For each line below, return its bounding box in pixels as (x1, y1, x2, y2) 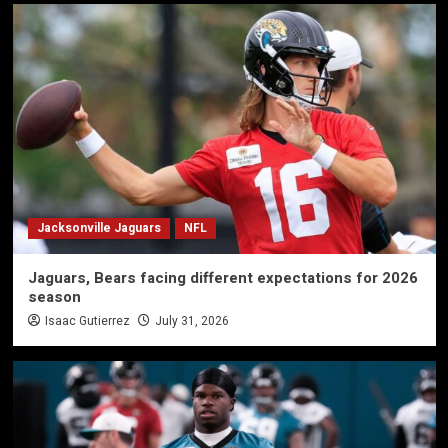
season (27, 286, 81, 309)
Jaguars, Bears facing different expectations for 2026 (27, 267, 418, 290)
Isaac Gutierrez (44, 312, 130, 331)
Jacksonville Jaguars (36, 219, 161, 238)
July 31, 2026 (154, 312, 229, 331)
